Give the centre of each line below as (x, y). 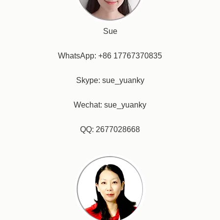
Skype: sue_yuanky (110, 80)
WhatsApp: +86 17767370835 (110, 56)
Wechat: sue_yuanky (110, 105)
